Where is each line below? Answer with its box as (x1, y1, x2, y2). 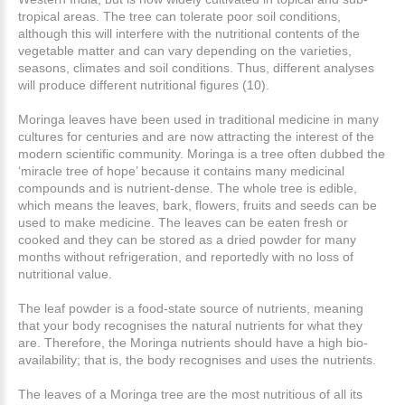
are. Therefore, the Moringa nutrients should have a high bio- (18, 334, 368, 350)
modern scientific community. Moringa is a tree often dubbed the (18, 146, 385, 161)
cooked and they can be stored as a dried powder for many (18, 231, 356, 247)
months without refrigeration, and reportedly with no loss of (18, 249, 353, 264)
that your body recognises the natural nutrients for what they (18, 317, 363, 333)
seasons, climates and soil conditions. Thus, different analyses (18, 60, 374, 75)
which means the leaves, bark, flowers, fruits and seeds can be (18, 197, 377, 212)
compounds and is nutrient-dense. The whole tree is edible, (18, 180, 357, 195)
